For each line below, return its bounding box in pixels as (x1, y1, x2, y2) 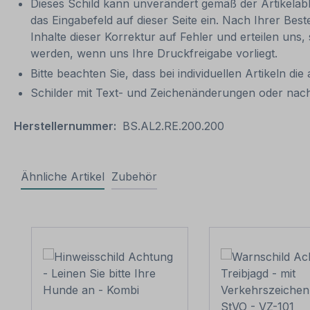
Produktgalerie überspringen (30, 211, 181, 226)
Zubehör (111, 170, 157, 184)
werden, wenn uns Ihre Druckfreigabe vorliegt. (30, 46, 281, 60)
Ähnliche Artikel (21, 170, 104, 184)
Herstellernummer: (14, 119, 116, 134)
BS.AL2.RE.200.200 (122, 119, 224, 134)
